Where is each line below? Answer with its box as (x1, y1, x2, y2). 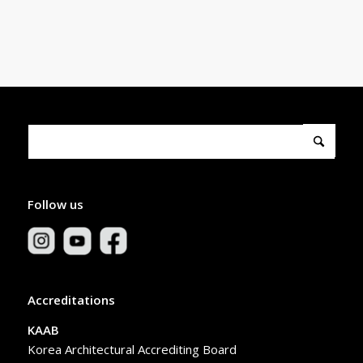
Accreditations (27, 292, 115, 309)
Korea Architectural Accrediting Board (27, 340, 237, 357)
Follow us (27, 195, 83, 212)
